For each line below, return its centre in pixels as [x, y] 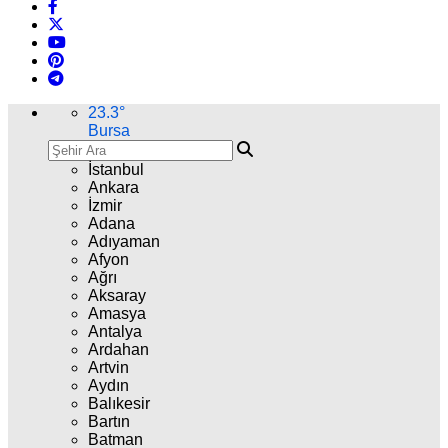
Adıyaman [124, 241]
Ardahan [118, 349]
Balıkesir [119, 403]
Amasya [117, 313]
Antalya [115, 331]
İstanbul [116, 169]
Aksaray [117, 295]
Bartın [109, 421]
